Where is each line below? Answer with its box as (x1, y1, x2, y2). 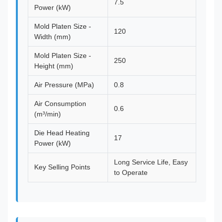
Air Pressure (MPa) (34, 81, 94, 89)
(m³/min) (34, 110, 61, 118)
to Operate (114, 168, 148, 176)
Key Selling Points (34, 163, 90, 171)
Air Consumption (34, 100, 86, 108)
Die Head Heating (34, 129, 90, 137)
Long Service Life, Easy (114, 158, 188, 166)
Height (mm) (34, 62, 73, 70)
